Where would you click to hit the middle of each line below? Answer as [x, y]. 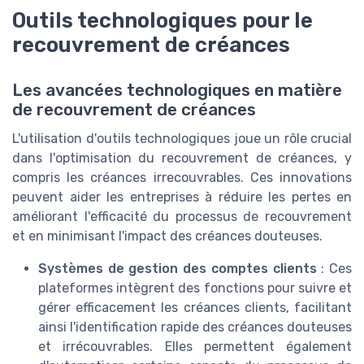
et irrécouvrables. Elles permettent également [195, 347]
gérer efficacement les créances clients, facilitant [195, 308]
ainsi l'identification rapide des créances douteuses [195, 327]
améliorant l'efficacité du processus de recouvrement [182, 217]
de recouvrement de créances [134, 110]
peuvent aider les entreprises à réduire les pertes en [182, 197]
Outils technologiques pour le [162, 21]
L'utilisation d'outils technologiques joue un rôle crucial [182, 139]
